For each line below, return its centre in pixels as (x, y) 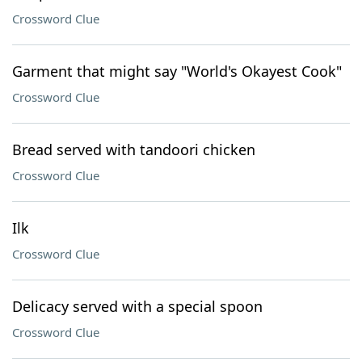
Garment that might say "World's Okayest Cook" (177, 71)
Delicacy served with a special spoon (137, 306)
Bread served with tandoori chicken (134, 149)
